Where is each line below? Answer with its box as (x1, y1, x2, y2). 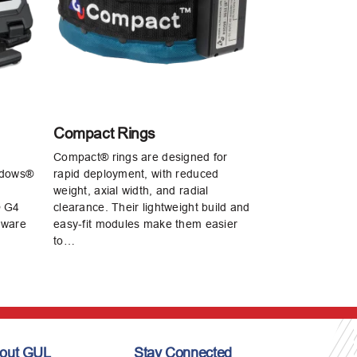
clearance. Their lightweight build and (53, 200, 250, 214)
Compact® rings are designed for (53, 150, 228, 163)
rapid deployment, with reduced (53, 167, 219, 180)
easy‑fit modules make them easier (53, 217, 238, 230)
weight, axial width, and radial (53, 183, 209, 197)
